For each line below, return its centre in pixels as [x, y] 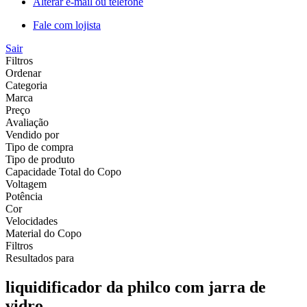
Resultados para [40, 258]
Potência [24, 196]
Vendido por [32, 134]
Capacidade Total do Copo [63, 171]
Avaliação [27, 122]
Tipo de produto [40, 159]
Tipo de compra [39, 147]
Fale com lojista [67, 25]
